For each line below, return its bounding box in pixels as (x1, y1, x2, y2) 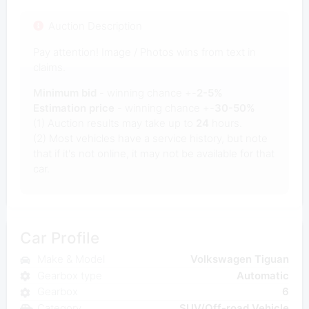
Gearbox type (37, 268, 102, 282)
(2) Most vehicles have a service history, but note (32, 131, 268, 145)
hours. (208, 116, 242, 130)
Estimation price (32, 101, 114, 114)
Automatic (237, 268, 290, 282)
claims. (32, 60, 66, 74)
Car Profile (19, 228, 99, 247)
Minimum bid (32, 86, 97, 99)
